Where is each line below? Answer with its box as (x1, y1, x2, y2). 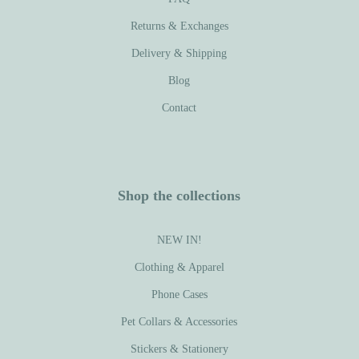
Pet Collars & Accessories (121, 315, 238, 328)
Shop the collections (118, 187, 241, 204)
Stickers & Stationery (130, 342, 228, 355)
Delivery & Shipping (131, 46, 228, 59)
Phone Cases (151, 288, 208, 301)
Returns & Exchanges (130, 19, 228, 32)
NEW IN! (156, 233, 202, 246)
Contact (162, 101, 197, 114)
